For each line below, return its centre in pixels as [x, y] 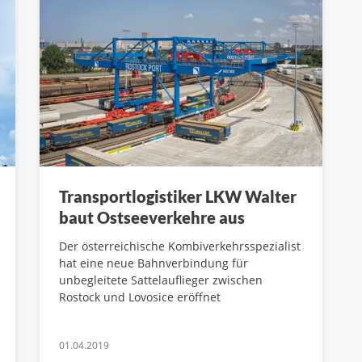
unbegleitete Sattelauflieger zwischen [161, 280]
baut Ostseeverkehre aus [152, 218]
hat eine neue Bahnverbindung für [154, 263]
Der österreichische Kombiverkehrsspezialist [180, 246]
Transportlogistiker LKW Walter [178, 197]
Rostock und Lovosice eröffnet [140, 297]
